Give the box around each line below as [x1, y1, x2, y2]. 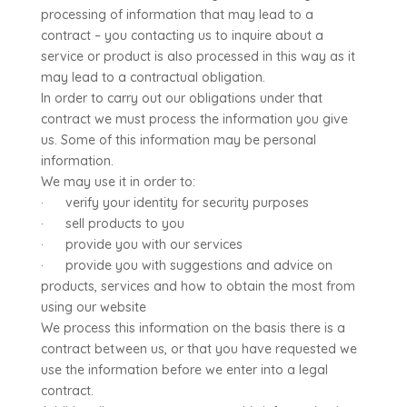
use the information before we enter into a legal [40, 362, 328, 378]
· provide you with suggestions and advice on [40, 257, 333, 273]
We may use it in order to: [40, 174, 195, 190]
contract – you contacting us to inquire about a [40, 27, 323, 44]
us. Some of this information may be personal [40, 132, 316, 148]
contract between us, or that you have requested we [40, 341, 357, 357]
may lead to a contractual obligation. [40, 69, 265, 85]
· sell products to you [40, 215, 184, 232]
